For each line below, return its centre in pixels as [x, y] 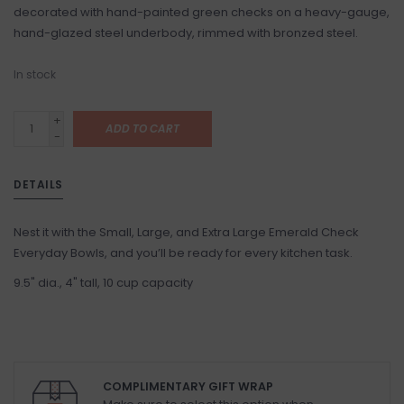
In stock [35, 74]
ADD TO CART [142, 129]
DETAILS [38, 184]
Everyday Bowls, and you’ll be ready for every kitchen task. [183, 253]
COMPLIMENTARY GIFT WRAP [188, 386]
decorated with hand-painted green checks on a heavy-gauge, [202, 12]
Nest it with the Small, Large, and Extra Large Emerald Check [186, 232]
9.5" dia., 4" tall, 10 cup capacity [103, 283]
